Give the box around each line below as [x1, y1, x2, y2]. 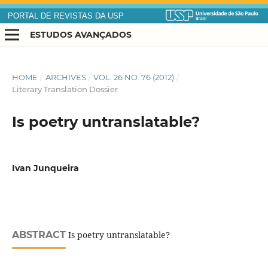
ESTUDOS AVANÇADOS [29, 29, 132, 40]
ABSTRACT [11, 229, 66, 240]
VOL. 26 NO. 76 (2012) [93, 72, 175, 83]
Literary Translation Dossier [11, 84, 118, 95]
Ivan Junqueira [11, 163, 79, 174]
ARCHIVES [45, 72, 86, 83]
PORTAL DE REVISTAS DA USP [7, 12, 124, 20]
